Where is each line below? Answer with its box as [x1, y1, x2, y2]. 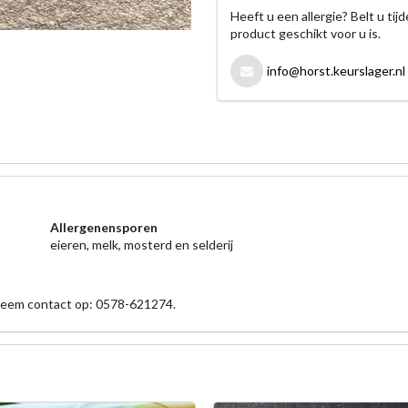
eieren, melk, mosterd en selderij [50, 237, 234, 253]
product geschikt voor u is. [230, 25, 381, 42]
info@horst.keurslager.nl [266, 63, 405, 79]
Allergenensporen [50, 219, 158, 236]
